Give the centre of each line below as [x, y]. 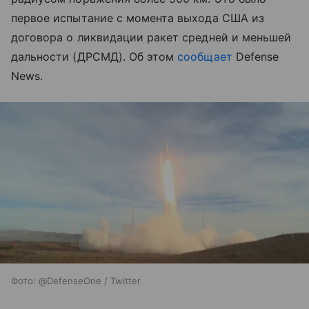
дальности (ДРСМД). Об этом [94, 57]
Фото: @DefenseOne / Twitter [76, 281]
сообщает [205, 57]
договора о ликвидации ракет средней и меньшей [151, 37]
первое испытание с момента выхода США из [138, 18]
